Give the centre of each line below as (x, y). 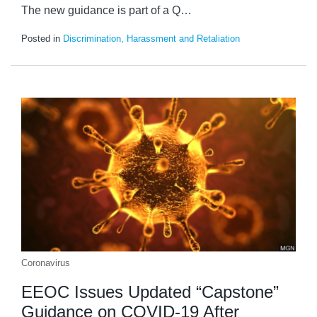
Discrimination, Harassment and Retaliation (151, 39)
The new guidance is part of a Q (101, 10)
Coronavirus (46, 263)
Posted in (42, 39)
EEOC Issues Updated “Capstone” (150, 292)
